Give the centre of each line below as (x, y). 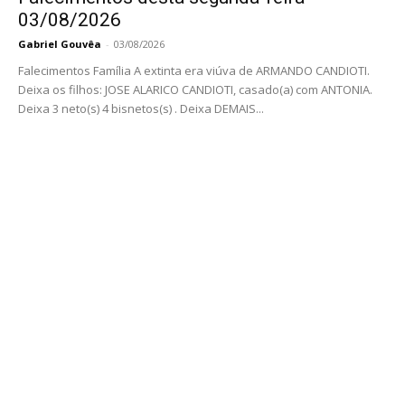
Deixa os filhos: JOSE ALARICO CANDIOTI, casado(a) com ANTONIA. (195, 90)
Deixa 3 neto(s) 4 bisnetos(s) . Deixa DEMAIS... (141, 109)
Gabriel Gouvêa (60, 44)
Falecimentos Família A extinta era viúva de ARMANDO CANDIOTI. (194, 71)
